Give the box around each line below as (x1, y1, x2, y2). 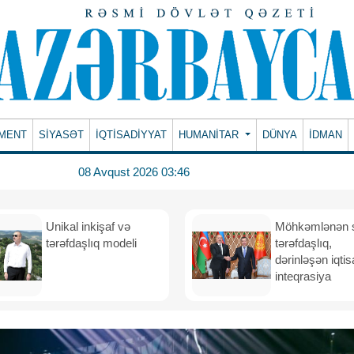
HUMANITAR (179, 129, 243, 141)
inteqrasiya (275, 269, 334, 283)
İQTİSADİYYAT (96, 129, 168, 141)
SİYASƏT (39, 129, 85, 141)
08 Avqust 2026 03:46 (77, 164, 190, 179)
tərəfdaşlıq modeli (46, 236, 140, 250)
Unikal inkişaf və (46, 220, 130, 233)
